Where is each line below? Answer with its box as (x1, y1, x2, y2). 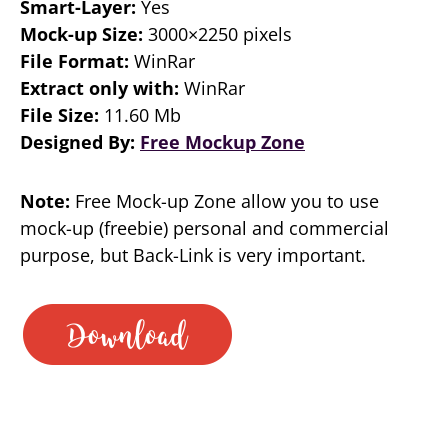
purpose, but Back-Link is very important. (20, 243, 366, 267)
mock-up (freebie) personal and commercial (20, 216, 389, 240)
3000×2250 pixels (143, 22, 292, 46)
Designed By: (20, 130, 140, 154)
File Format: (20, 49, 129, 73)
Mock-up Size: (20, 22, 143, 46)
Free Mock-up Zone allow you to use (70, 189, 379, 213)
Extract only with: (20, 76, 179, 100)
